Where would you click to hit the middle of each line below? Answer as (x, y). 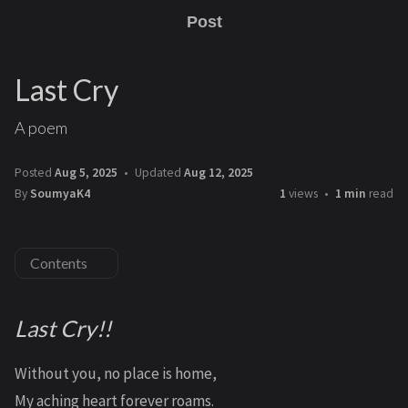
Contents (59, 263)
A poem (41, 127)
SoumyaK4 (60, 194)
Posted (35, 173)
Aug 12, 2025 (219, 173)
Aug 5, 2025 (86, 173)
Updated (158, 173)
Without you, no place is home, (116, 373)
